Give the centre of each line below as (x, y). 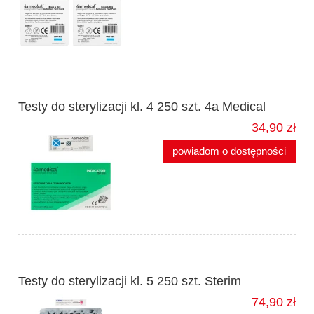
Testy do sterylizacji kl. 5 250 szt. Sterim (130, 281)
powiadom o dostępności (230, 151)
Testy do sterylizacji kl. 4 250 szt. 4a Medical (142, 107)
